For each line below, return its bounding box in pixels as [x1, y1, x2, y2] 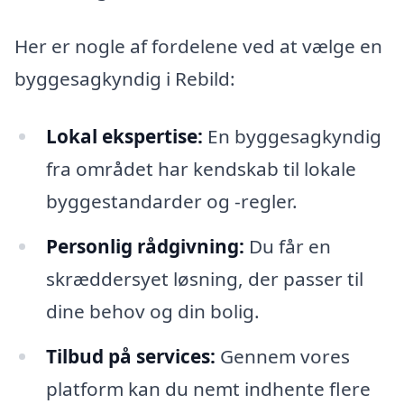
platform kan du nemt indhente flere [45, 375, 371, 401]
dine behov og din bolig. [45, 298, 260, 324]
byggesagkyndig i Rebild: [14, 66, 235, 92]
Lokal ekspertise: [45, 124, 203, 150]
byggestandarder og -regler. [45, 188, 298, 215]
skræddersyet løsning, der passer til [45, 265, 363, 291]
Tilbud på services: [45, 343, 216, 369]
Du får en [243, 233, 331, 259]
